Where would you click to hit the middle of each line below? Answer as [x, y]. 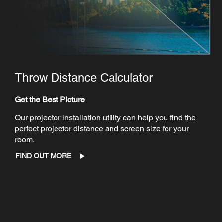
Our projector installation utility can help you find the [105, 118]
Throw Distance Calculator [84, 78]
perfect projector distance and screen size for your [102, 129]
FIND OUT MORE [43, 156]
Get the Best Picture [50, 100]
